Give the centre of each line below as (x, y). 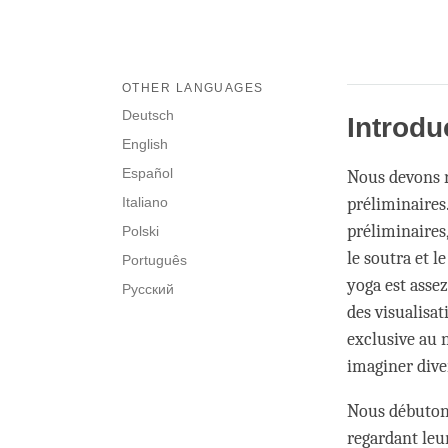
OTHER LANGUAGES (193, 88)
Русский (148, 289)
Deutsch (148, 115)
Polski (140, 231)
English (145, 144)
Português (154, 260)
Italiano (145, 202)
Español (147, 173)
